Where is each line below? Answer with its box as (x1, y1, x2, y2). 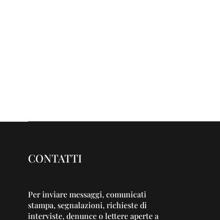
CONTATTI (28, 150, 82, 165)
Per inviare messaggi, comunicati (28, 189, 146, 199)
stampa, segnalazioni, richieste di (28, 199, 147, 210)
